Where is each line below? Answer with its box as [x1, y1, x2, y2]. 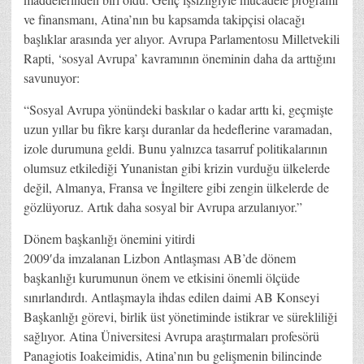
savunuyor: [24, 68, 80, 86]
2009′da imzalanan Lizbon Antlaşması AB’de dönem [24, 249, 296, 266]
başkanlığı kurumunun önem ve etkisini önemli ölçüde [24, 268, 300, 286]
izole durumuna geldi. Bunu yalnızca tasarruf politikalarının [24, 139, 327, 157]
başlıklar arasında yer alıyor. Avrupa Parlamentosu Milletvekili [24, 29, 340, 47]
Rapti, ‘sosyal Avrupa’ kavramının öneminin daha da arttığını [24, 49, 336, 67]
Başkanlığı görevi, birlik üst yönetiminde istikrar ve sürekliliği [24, 307, 337, 325]
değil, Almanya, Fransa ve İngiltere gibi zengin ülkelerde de [24, 178, 329, 196]
